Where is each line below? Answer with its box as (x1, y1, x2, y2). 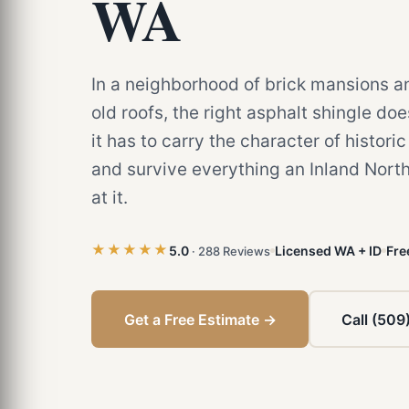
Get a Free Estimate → (123, 309, 277, 329)
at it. (91, 187, 128, 208)
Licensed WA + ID (275, 242, 382, 258)
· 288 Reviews (192, 243, 270, 258)
